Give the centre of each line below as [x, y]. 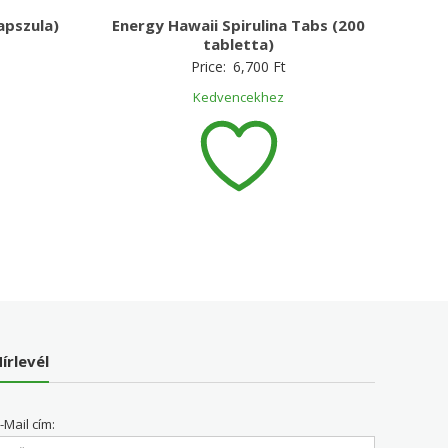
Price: [211, 66]
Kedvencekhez [239, 96]
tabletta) [239, 43]
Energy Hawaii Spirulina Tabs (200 [239, 24]
